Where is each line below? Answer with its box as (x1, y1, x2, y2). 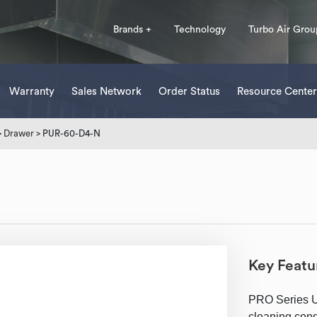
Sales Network (71, 86, 142, 97)
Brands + (113, 25, 151, 35)
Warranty (9, 86, 54, 97)
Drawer (4, 129, 34, 138)
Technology (174, 25, 226, 35)
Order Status (158, 86, 220, 97)
